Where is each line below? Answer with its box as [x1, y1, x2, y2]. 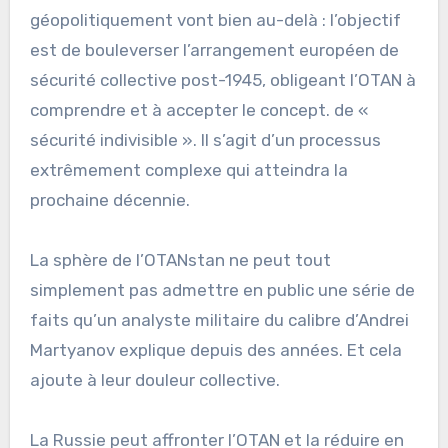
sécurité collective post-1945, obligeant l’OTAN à [29, 69, 416, 90]
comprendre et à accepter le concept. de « [29, 99, 368, 120]
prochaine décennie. [29, 189, 190, 210]
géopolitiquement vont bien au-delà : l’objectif [29, 9, 401, 30]
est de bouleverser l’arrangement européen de [29, 39, 399, 60]
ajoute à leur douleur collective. [29, 369, 280, 390]
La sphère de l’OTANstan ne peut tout [29, 249, 331, 270]
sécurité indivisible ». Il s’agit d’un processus [29, 129, 381, 150]
